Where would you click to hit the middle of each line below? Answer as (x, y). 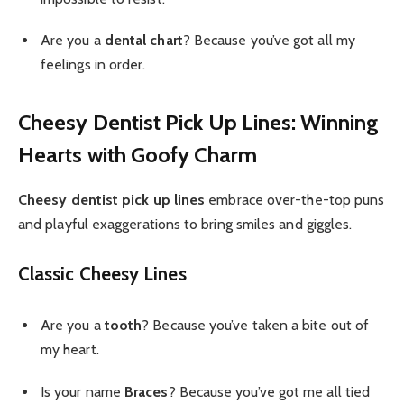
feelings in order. (93, 65)
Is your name (83, 391)
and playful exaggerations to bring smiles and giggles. (185, 224)
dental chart (143, 41)
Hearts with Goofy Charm (138, 154)
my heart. (70, 350)
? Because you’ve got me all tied (269, 391)
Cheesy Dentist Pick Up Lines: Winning (198, 122)
